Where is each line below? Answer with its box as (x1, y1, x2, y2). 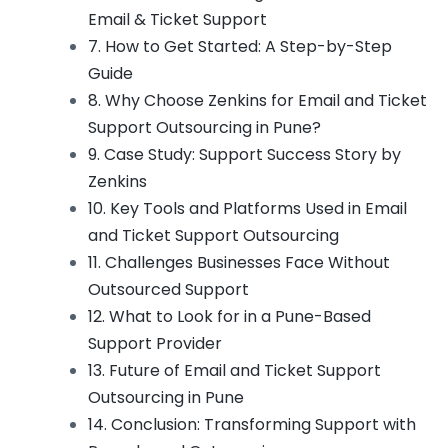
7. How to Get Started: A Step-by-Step (88, 34, 392, 58)
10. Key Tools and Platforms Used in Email (88, 196, 407, 220)
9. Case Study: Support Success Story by (88, 142, 401, 166)
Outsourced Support (88, 277, 249, 301)
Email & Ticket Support (88, 7, 267, 31)
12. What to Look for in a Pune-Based (88, 304, 371, 328)
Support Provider (88, 331, 222, 355)
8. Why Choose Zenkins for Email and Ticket (88, 88, 427, 112)
